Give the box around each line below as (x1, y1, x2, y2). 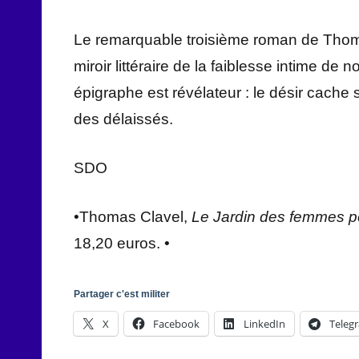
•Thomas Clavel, (74, 208, 192, 226)
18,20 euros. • (74, 235, 170, 252)
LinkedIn (244, 317, 285, 332)
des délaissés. (74, 111, 173, 128)
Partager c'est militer (74, 288, 170, 301)
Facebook (153, 317, 200, 332)
